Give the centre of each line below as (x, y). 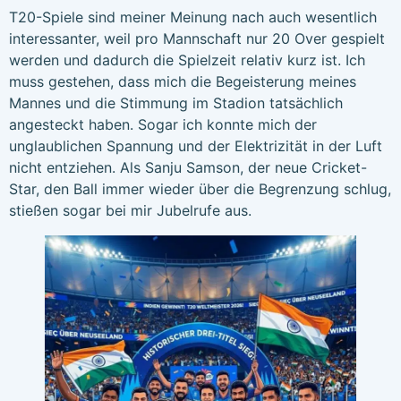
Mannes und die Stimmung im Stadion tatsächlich (176, 103)
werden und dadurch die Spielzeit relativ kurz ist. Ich (187, 60)
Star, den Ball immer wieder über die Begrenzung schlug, (200, 189)
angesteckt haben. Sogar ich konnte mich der (163, 125)
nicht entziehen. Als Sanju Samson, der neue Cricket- (188, 168)
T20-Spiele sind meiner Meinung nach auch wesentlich (193, 17)
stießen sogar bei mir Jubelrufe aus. (130, 211)
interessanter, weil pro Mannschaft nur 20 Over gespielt (197, 39)
